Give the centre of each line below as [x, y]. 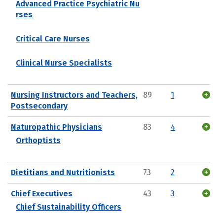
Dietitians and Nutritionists [63, 172]
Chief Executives [42, 193]
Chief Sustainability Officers [69, 207]
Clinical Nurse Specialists [64, 63]
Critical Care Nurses [53, 38]
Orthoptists [38, 140]
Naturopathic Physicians [56, 127]
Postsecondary [39, 106]
